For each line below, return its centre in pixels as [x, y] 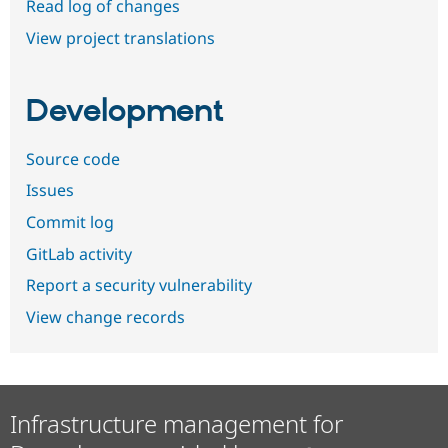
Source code [73, 158]
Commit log [70, 222]
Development [125, 111]
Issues [50, 190]
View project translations [120, 37]
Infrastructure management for [176, 424]
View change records [105, 316]
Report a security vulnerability [139, 285]
